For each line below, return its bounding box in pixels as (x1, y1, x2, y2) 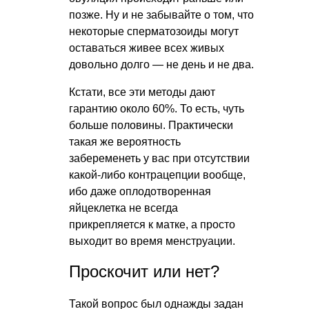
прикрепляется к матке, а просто (69, 218, 235, 230)
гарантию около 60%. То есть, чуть (69, 102, 244, 114)
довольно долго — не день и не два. (69, 58, 254, 70)
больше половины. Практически (69, 119, 233, 131)
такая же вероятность (69, 135, 181, 148)
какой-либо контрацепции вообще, (69, 168, 246, 181)
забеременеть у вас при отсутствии (69, 152, 250, 164)
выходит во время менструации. (69, 235, 235, 247)
